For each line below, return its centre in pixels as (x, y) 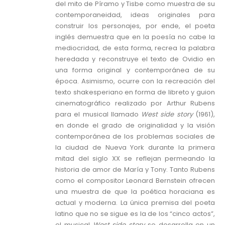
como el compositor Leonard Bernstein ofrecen (135, 181)
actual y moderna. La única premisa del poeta (135, 203)
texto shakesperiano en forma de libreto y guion (135, 92)
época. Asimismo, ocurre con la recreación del (135, 81)
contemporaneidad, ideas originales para (135, 15)
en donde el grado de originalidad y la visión (135, 126)
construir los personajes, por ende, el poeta (135, 26)
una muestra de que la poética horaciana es (135, 192)
